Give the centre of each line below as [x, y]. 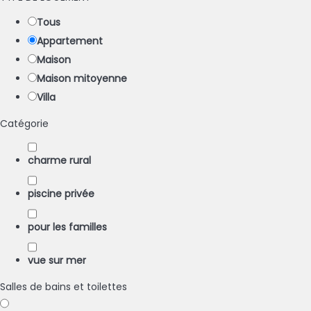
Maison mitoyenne [82, 78]
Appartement [70, 41]
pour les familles [67, 227]
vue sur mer [57, 260]
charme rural [59, 160]
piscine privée [61, 194]
